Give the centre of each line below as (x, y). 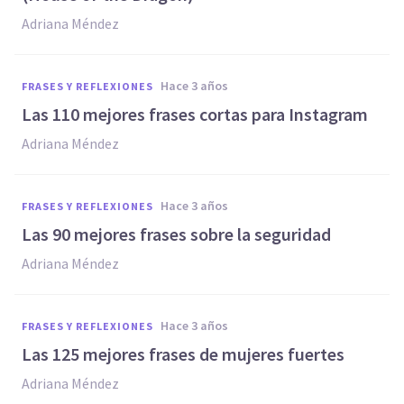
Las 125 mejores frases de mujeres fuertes (183, 354)
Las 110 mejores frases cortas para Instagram (195, 114)
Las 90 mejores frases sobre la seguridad (176, 234)
